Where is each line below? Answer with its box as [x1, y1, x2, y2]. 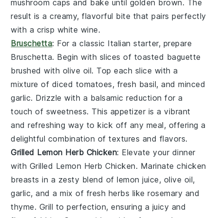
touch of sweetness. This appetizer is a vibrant [11, 107, 191, 117]
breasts [11, 175, 39, 185]
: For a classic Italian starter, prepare [52, 38, 192, 49]
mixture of [11, 79, 52, 90]
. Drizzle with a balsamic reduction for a [31, 93, 183, 103]
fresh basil [117, 79, 157, 90]
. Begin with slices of [52, 52, 134, 62]
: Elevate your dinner [117, 147, 196, 158]
